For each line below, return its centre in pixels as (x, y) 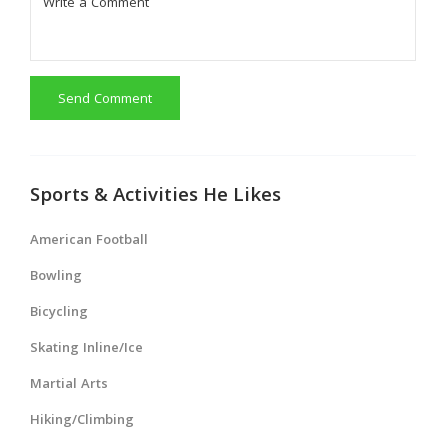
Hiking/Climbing (82, 420)
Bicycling (59, 312)
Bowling (56, 276)
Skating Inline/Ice (86, 348)
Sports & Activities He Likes (155, 196)
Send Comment (105, 99)
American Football (89, 240)
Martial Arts (69, 384)
